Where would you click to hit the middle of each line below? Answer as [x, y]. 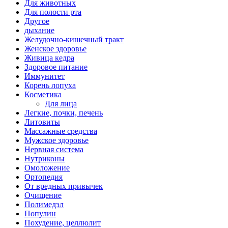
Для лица [61, 103]
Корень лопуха [50, 85]
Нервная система [54, 149]
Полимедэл [44, 204]
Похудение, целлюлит [63, 222]
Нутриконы [45, 158]
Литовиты [42, 122]
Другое [37, 21]
